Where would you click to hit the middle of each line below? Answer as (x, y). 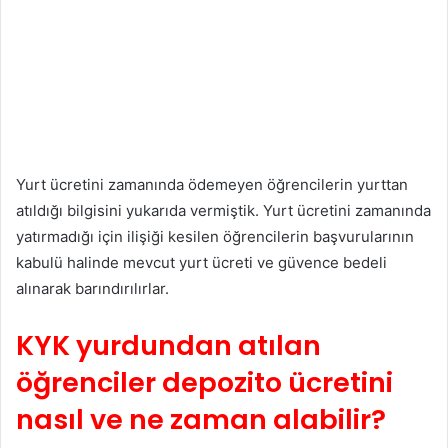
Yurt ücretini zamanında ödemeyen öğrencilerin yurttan (212, 184)
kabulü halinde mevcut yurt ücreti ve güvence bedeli (201, 262)
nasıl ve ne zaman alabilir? (201, 419)
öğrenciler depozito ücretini (204, 382)
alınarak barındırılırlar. (92, 288)
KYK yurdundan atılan (168, 345)
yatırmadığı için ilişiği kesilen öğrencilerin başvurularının (215, 236)
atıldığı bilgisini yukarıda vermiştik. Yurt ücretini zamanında (223, 210)
